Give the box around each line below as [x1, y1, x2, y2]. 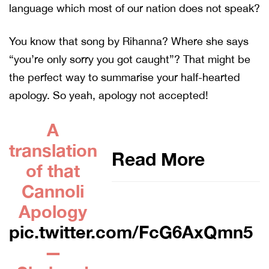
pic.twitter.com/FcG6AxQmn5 [9, 221, 253, 242]
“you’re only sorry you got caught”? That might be [9, 52, 250, 65]
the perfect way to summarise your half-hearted [9, 70, 240, 83]
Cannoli [22, 180, 85, 201]
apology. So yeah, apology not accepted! [9, 88, 208, 101]
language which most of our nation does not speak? [9, 1, 260, 14]
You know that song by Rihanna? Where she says [9, 34, 249, 47]
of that [26, 160, 80, 181]
